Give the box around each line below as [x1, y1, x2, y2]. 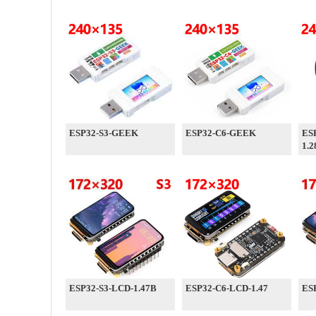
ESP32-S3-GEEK [69, 128, 138, 138]
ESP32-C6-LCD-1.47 [186, 283, 268, 293]
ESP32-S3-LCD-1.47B [69, 283, 157, 293]
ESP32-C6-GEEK [186, 128, 256, 138]
